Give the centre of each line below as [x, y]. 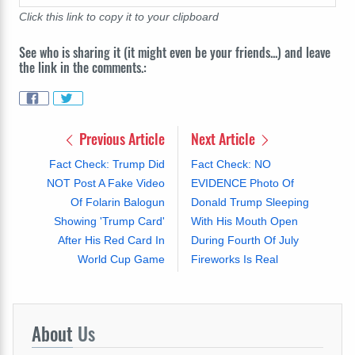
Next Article [224, 138]
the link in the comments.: [83, 68]
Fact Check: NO [231, 164]
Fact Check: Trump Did [107, 164]
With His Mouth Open [244, 221]
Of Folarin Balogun [117, 202]
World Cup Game [121, 259]
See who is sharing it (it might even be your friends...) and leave [175, 53]
